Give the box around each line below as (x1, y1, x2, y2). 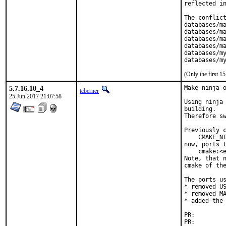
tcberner (80, 87, 99, 94)
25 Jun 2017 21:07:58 (9, 93, 62, 100)
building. (184, 105, 216, 112)
